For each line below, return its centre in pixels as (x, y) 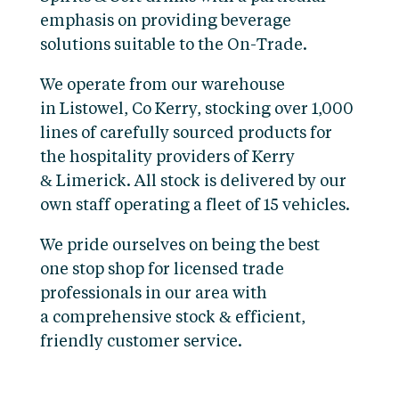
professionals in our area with (153, 294)
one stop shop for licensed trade (162, 270)
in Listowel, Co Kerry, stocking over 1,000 (196, 110)
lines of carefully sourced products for (186, 134)
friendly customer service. (141, 342)
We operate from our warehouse (162, 85)
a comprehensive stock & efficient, (172, 318)
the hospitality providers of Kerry (167, 158)
